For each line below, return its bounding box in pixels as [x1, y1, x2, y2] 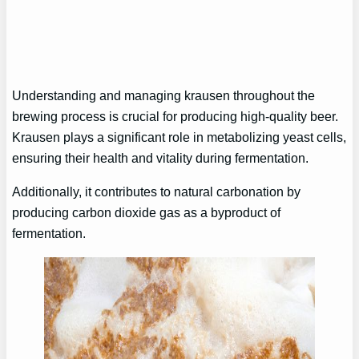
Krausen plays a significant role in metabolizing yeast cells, [12, 129, 347, 144]
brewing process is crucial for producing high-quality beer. [12, 108, 339, 123]
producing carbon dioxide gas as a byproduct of [12, 205, 281, 220]
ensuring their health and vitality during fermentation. [12, 150, 309, 165]
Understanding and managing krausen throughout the [12, 87, 316, 103]
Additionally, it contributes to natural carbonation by [12, 184, 301, 200]
